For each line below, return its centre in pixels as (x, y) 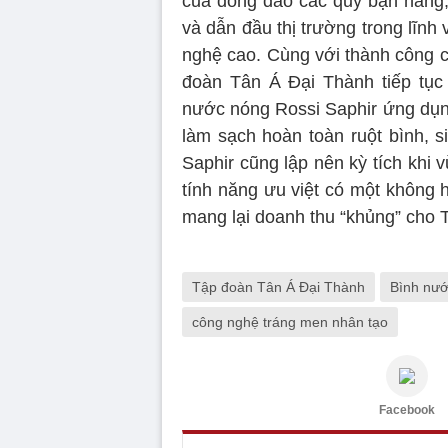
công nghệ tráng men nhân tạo (290, 321)
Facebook (407, 409)
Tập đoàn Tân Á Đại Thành (278, 286)
